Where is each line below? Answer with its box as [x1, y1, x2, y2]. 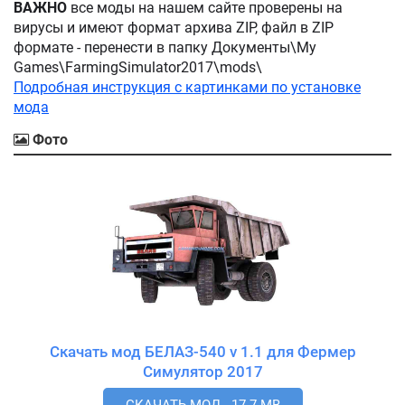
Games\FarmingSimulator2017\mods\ [14, 58, 266, 76]
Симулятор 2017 [226, 362, 263, 381]
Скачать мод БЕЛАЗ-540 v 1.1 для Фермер [49, 342, 356, 361]
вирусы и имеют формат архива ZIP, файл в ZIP [14, 18, 334, 36]
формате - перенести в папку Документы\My [14, 38, 316, 56]
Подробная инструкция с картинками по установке [14, 78, 361, 96]
